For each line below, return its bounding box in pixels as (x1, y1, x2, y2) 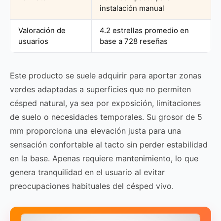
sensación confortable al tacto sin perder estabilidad (10, 140, 208, 149)
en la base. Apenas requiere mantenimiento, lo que (10, 153, 198, 163)
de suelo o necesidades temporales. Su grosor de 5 (10, 112, 202, 122)
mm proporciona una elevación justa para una (10, 126, 181, 136)
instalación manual (100, 3, 164, 13)
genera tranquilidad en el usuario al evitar (10, 167, 165, 177)
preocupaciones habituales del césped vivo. (10, 181, 174, 191)
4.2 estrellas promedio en (100, 26, 189, 35)
